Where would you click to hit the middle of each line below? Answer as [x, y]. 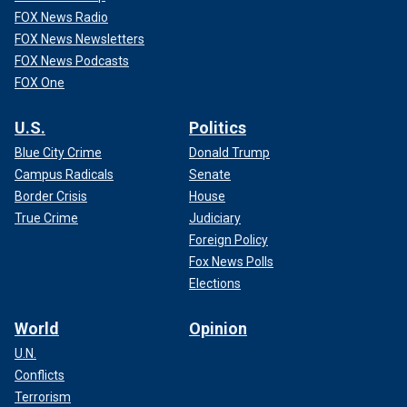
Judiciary [215, 218]
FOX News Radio [61, 17]
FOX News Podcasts [72, 60]
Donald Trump [229, 152]
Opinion [218, 328]
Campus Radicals [64, 174]
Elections [215, 283]
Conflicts [40, 375]
